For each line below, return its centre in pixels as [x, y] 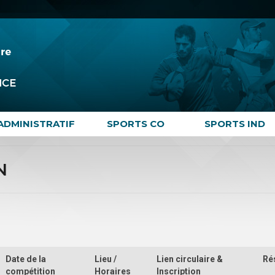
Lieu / [106, 259]
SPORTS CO [135, 124]
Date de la [26, 259]
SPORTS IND [234, 124]
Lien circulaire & [190, 259]
